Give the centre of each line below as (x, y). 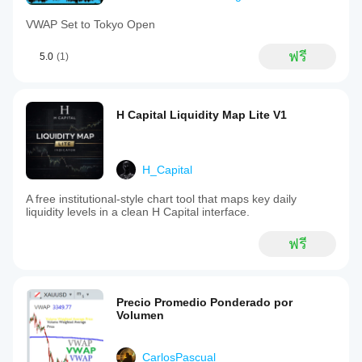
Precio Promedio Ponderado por (204, 302)
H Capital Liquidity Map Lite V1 (202, 115)
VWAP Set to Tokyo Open (90, 24)
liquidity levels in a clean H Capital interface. (138, 212)
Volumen (140, 315)
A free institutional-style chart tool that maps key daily (161, 199)
